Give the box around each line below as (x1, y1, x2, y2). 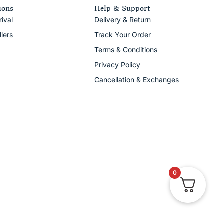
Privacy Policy (94, 60, 140, 69)
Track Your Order (94, 30, 151, 39)
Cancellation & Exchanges (94, 75, 179, 84)
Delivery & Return (94, 15, 151, 24)
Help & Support (94, 3, 150, 13)
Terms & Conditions (94, 45, 157, 54)
